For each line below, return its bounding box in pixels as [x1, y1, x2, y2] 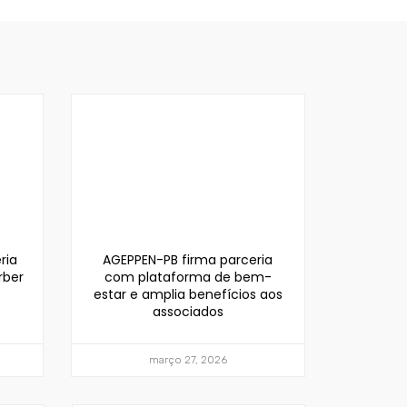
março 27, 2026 [148, 353, 227, 367]
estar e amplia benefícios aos [93, 285, 283, 304]
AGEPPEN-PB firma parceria [103, 251, 273, 270]
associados [152, 303, 223, 322]
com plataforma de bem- [104, 268, 272, 287]
